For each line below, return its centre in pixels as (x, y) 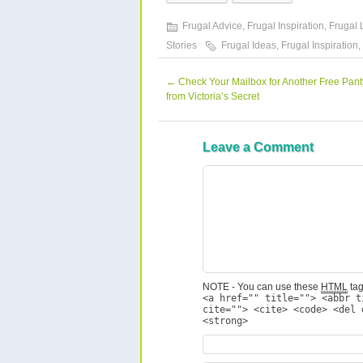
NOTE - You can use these (262, 287)
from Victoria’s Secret (213, 97)
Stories (181, 46)
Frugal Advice (212, 26)
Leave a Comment (258, 147)
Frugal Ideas (249, 46)
